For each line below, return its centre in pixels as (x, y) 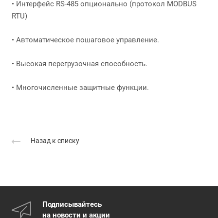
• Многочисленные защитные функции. (80, 88)
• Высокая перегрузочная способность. (80, 64)
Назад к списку (55, 141)
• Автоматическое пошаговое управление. (85, 40)
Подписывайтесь (72, 205)
